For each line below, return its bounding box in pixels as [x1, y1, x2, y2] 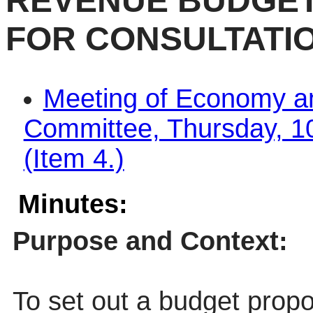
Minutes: [17, 189, 128, 219]
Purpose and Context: [12, 226, 288, 256]
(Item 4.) [23, 144, 124, 174]
